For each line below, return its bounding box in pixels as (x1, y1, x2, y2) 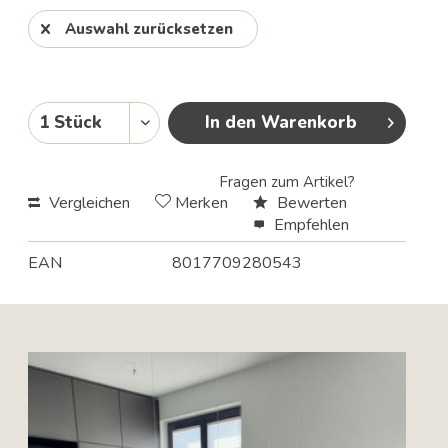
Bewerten (272, 192, 347, 215)
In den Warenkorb (204, 110, 357, 134)
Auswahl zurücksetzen (64, 18, 233, 39)
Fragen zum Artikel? (218, 172, 355, 193)
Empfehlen (269, 214, 349, 237)
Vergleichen (44, 192, 130, 215)
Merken (174, 192, 228, 215)
